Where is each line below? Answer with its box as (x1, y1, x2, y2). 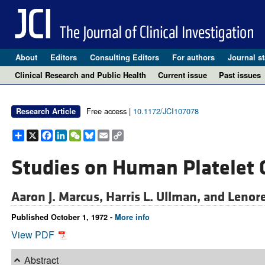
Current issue (158, 69, 207, 80)
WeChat (80, 127, 115, 141)
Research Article (15, 106, 76, 117)
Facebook (52, 127, 94, 141)
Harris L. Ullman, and (105, 189, 228, 206)
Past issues (219, 69, 261, 80)
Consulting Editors (89, 51, 159, 63)
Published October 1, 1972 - (11, 212, 115, 223)
